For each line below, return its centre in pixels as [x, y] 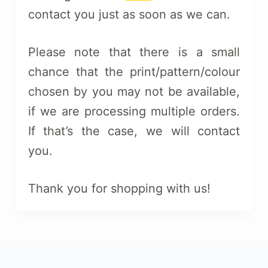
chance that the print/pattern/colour [134, 72]
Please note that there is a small [134, 52]
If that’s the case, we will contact [134, 131]
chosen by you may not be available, [134, 92]
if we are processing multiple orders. [134, 111]
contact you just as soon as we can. [129, 14]
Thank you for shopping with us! [119, 188]
